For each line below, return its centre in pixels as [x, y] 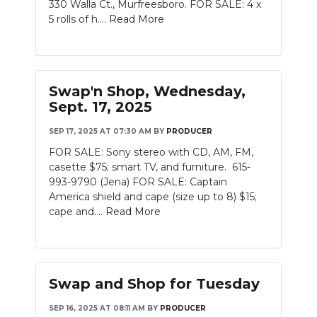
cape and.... [77, 212]
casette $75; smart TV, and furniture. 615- [150, 167]
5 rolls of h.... [79, 19]
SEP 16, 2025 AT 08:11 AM [97, 308]
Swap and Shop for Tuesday [154, 284]
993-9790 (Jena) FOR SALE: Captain [138, 182]
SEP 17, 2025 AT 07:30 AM [100, 131]
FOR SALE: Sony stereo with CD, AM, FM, [151, 152]
